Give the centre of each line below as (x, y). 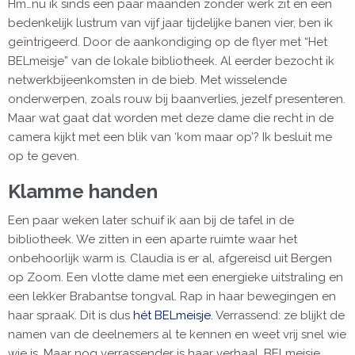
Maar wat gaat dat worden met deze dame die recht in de (171, 118)
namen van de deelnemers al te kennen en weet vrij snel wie (177, 335)
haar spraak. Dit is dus (71, 316)
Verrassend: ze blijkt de (279, 316)
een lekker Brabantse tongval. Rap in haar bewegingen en (172, 297)
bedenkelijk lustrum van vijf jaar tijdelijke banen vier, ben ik (170, 23)
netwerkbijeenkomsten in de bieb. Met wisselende (147, 80)
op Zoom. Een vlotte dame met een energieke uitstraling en (176, 278)
